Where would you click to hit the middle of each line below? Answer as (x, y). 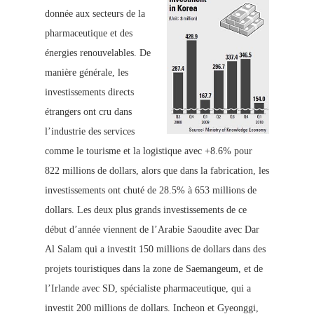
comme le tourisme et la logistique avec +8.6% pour (149, 151)
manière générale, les (87, 73)
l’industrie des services (90, 132)
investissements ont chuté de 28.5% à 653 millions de (151, 191)
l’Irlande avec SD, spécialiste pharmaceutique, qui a (148, 289)
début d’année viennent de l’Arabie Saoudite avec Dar (152, 230)
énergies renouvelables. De (98, 53)
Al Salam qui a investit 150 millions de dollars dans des (155, 250)
